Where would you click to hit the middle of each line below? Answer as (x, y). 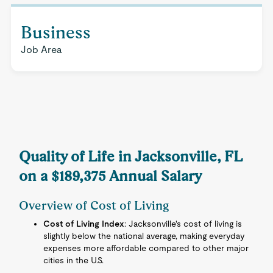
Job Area (41, 50)
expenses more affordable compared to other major (146, 248)
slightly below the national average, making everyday (144, 236)
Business (55, 32)
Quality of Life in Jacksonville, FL (131, 156)
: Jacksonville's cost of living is (183, 224)
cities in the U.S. (74, 260)
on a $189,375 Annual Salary (111, 176)
